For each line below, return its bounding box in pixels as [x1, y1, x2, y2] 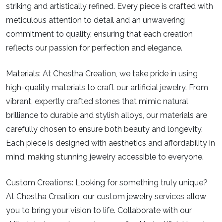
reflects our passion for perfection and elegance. [6, 43, 182, 53]
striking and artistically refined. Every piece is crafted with [6, 1, 213, 11]
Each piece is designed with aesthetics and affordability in [6, 138, 215, 148]
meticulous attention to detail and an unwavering [6, 15, 185, 25]
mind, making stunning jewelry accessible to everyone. [6, 152, 204, 162]
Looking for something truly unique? [73, 178, 208, 188]
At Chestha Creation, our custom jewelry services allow [6, 192, 206, 202]
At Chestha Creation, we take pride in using [41, 69, 198, 79]
